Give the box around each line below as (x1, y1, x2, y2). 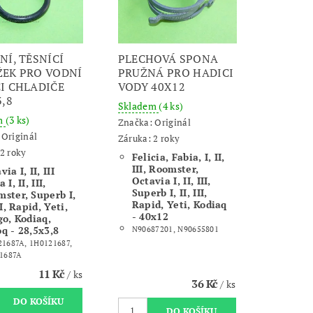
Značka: (117, 116, 155, 129)
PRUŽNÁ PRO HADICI (117, 64, 234, 80)
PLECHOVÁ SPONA (117, 50, 219, 66)
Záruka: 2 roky (117, 131, 180, 145)
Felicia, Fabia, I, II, (131, 150, 225, 163)
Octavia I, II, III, (131, 173, 211, 187)
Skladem (117, 99, 159, 112)
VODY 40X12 (117, 78, 185, 94)
